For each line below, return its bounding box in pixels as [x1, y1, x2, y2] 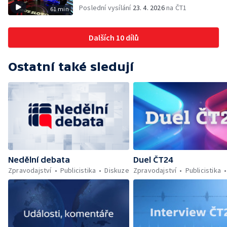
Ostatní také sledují [8, 60, 134, 73]
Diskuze [104, 166, 129, 175]
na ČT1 [164, 3, 187, 12]
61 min [50, 5, 69, 13]
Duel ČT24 [133, 155, 173, 165]
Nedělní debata [8, 155, 70, 165]
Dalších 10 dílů [88, 32, 139, 43]
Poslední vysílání [79, 3, 133, 12]
